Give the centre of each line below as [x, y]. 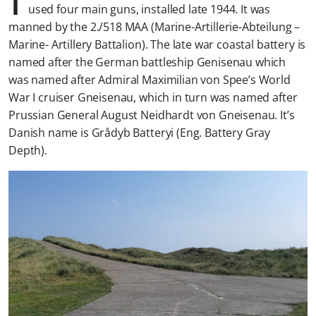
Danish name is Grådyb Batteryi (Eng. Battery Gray [140, 133]
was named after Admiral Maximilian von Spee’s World [150, 80]
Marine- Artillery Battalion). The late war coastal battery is [157, 45]
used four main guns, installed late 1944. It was [149, 10]
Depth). [28, 151]
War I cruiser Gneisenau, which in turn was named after [153, 98]
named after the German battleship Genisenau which [147, 62]
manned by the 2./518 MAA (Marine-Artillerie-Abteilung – [154, 27]
